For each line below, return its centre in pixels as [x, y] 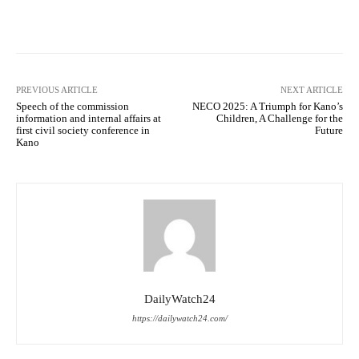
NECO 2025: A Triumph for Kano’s [267, 106]
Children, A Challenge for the [279, 118]
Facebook [76, 12]
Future [329, 130]
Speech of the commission [73, 106]
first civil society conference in [83, 130]
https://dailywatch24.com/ [179, 318]
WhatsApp [282, 12]
